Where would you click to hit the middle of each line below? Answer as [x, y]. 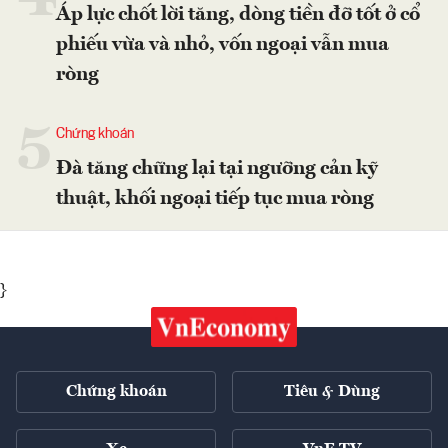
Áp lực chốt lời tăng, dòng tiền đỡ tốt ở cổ [238, 14]
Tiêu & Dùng [332, 391]
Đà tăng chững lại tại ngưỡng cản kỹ [217, 168]
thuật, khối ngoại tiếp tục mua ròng [215, 198]
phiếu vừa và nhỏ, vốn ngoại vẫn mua [222, 44]
